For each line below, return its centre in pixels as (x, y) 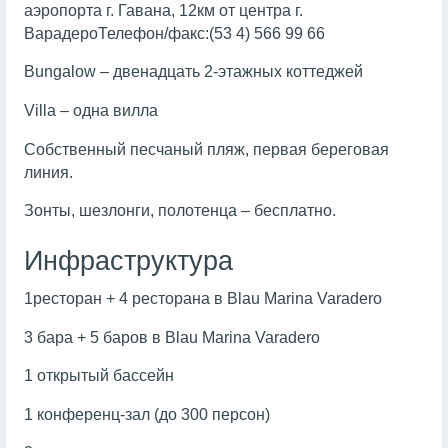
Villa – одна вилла (90, 110)
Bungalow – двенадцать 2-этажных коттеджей (193, 72)
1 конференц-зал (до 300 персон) (146, 414)
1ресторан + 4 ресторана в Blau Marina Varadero (202, 299)
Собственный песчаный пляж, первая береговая (206, 149)
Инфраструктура (128, 261)
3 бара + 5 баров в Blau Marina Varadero (171, 337)
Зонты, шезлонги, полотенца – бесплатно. (179, 211)
